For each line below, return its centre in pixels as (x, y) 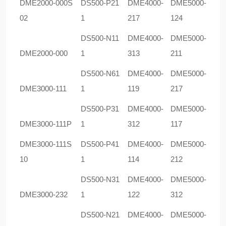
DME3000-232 (44, 194)
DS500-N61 (100, 73)
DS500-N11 (100, 38)
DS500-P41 (100, 144)
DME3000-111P (46, 124)
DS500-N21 (100, 215)
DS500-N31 (100, 179)
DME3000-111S (46, 144)
